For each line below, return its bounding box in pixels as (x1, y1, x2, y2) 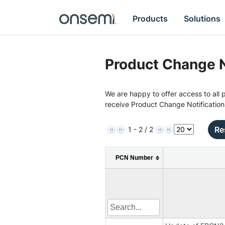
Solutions (184, 13, 221, 24)
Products (133, 13, 168, 24)
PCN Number (115, 154, 153, 161)
